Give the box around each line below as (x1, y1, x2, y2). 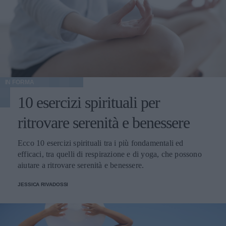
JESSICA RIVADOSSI (18, 182, 69, 187)
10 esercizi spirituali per (18, 93, 160, 111)
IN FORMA (5, 79, 34, 86)
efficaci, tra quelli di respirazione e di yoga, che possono (18, 150, 202, 158)
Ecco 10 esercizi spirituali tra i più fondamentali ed (18, 139, 184, 147)
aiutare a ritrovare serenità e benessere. (18, 161, 144, 169)
